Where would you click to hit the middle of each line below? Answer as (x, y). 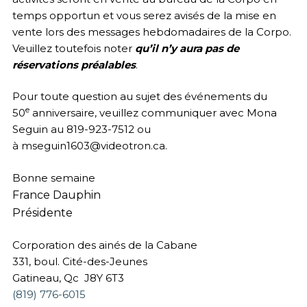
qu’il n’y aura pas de (187, 48)
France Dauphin (56, 195)
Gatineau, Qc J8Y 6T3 (68, 278)
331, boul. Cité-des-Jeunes (79, 262)
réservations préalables (74, 64)
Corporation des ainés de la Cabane (105, 245)
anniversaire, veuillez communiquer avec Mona (153, 113)
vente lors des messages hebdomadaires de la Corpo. (153, 32)
